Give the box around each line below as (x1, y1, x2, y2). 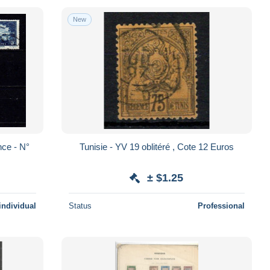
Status (68, 201, 92, 210)
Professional (197, 201, 245, 210)
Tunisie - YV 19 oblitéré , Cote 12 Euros (79, 141, 234, 152)
